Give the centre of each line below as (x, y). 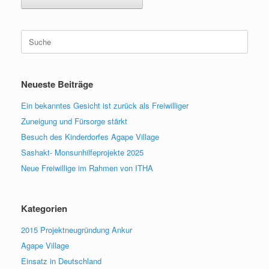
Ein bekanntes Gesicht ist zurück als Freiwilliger (105, 105)
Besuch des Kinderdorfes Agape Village (90, 136)
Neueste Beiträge (57, 84)
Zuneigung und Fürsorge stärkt (74, 121)
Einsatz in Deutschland (61, 261)
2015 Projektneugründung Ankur (77, 229)
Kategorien (44, 208)
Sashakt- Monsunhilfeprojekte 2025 (82, 152)
